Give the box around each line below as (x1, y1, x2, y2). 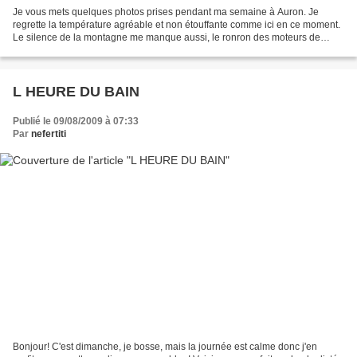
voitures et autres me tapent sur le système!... (13, 44, 206, 56)
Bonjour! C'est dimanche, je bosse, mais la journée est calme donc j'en (13, 341, 317, 353)
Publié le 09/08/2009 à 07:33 (13, 115, 139, 127)
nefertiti (31, 127, 66, 139)
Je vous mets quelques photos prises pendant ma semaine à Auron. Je (13, 6, 319, 18)
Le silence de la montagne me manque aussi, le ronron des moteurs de (13, 31, 320, 43)
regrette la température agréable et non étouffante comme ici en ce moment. (13, 18, 340, 30)
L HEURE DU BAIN (13, 83, 139, 100)
